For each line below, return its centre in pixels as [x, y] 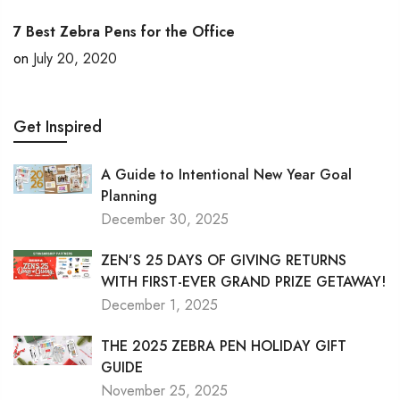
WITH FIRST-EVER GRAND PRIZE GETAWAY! [243, 282]
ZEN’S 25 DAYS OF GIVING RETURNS [223, 260]
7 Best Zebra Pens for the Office [124, 32]
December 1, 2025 [159, 305]
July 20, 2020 [75, 58]
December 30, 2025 [164, 219]
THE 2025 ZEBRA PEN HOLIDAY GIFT [223, 346]
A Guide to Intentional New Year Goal [226, 175]
